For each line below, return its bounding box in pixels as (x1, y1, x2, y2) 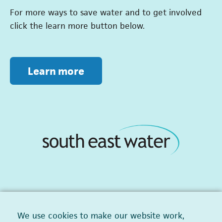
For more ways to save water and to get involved (10, 6, 202, 18)
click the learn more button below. (10, 20, 145, 31)
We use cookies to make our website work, (17, 210, 184, 221)
